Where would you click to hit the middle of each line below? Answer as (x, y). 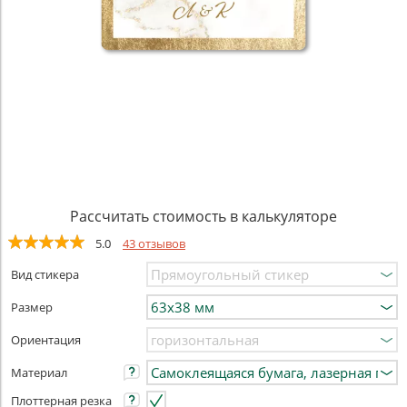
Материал (39, 372)
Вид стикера (45, 274)
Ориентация (46, 340)
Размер (32, 307)
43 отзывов (154, 243)
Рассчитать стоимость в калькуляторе (203, 216)
